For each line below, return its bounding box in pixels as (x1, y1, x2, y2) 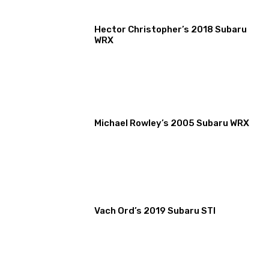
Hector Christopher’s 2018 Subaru (94, 24, 247, 35)
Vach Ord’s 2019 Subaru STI (94, 205, 216, 217)
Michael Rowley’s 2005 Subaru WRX (94, 117, 250, 128)
